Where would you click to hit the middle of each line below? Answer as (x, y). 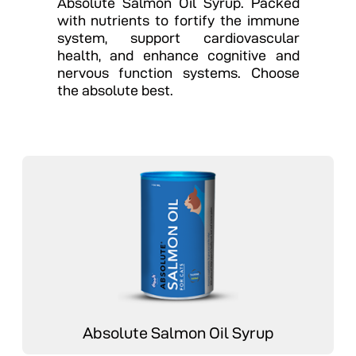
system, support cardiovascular (178, 37)
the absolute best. (115, 90)
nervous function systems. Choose (178, 72)
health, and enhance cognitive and (178, 55)
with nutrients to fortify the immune (178, 20)
